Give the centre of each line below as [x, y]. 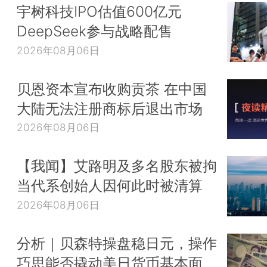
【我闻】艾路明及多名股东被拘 [117, 166]
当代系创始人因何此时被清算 [110, 186]
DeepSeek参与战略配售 [94, 31]
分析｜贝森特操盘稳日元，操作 [117, 243]
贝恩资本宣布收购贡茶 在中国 [112, 89]
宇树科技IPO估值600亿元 [99, 12]
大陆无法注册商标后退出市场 [110, 108]
